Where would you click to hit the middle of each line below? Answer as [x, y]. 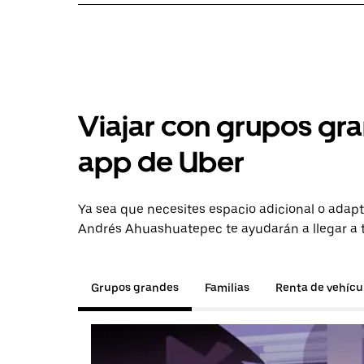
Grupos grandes [135, 288]
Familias [227, 288]
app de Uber [161, 162]
